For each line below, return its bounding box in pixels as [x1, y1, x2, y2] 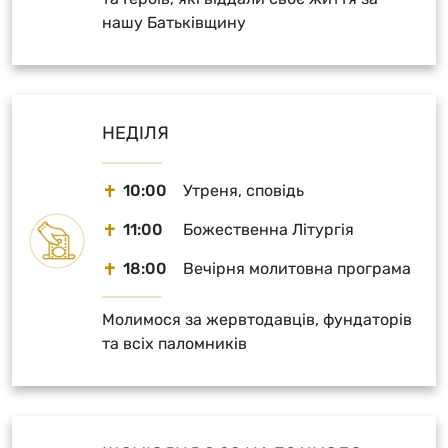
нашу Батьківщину [102, 13, 246, 32]
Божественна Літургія [183, 220, 354, 239]
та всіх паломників [102, 334, 247, 353]
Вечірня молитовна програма [183, 259, 411, 278]
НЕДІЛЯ [102, 122, 169, 144]
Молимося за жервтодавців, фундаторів [102, 310, 412, 329]
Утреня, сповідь [183, 181, 304, 200]
